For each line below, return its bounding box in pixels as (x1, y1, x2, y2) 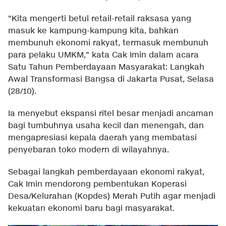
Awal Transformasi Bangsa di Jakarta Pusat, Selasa (8, 74, 214, 85)
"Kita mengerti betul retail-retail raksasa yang (8, 14, 191, 25)
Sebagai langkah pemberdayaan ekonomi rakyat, (8, 167, 204, 178)
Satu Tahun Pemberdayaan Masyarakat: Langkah (8, 62, 204, 73)
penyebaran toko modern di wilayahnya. (8, 145, 169, 156)
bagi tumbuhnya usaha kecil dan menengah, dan (8, 121, 204, 132)
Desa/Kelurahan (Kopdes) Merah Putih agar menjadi (8, 191, 215, 202)
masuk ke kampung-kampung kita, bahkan (8, 26, 179, 37)
